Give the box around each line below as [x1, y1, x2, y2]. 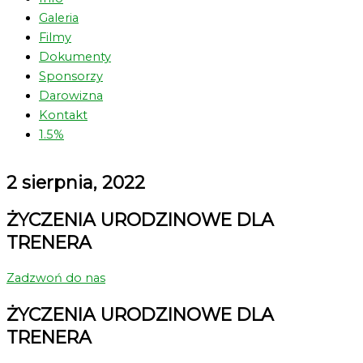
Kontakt [39, 108, 88, 123]
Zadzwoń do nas [6, 271, 105, 286]
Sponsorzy [39, 69, 103, 84]
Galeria [39, 11, 79, 26]
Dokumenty [39, 49, 111, 65]
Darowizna [39, 88, 103, 104]
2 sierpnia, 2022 [6, 172, 145, 194]
